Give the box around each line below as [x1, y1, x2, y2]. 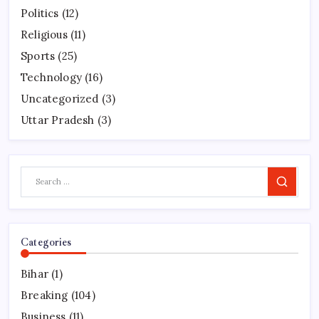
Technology [21, 70, 82, 85]
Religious [21, 28, 68, 42]
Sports [21, 49, 56, 63]
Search [276, 179, 313, 194]
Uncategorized [21, 92, 99, 106]
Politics [21, 6, 59, 21]
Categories [21, 235, 71, 249]
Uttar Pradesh [21, 113, 95, 127]
